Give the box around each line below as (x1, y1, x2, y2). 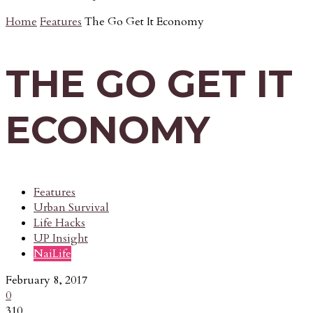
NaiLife (34, 245, 71, 261)
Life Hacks (34, 214, 85, 231)
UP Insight (34, 230, 88, 246)
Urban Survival (34, 199, 109, 215)
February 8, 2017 (6, 272, 87, 288)
